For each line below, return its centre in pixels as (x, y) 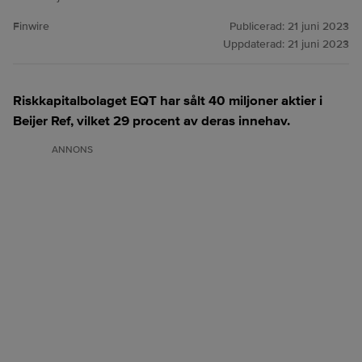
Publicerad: (259, 26)
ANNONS (72, 150)
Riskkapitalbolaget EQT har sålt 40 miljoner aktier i (168, 101)
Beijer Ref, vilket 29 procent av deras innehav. (152, 121)
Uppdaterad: (255, 44)
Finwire (31, 26)
